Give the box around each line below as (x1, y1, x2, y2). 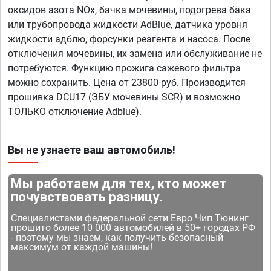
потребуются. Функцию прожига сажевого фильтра (8, 62, 241, 74)
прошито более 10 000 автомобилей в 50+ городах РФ (11, 222, 256, 234)
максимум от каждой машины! (11, 241, 153, 253)
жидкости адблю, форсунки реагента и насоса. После (8, 33, 250, 45)
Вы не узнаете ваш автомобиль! (8, 143, 175, 157)
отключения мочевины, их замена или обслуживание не (8, 48, 262, 60)
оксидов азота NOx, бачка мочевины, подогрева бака (8, 4, 251, 16)
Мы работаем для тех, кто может (11, 176, 227, 192)
